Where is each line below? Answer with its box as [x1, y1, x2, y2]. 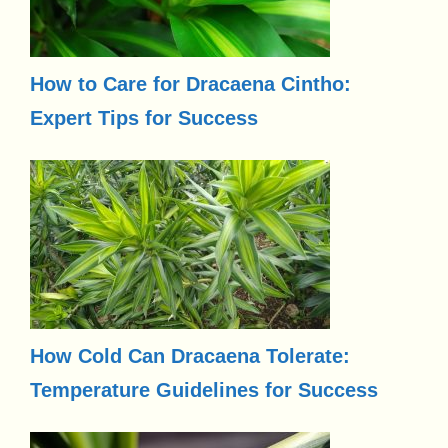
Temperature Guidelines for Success [30, 378, 378, 401]
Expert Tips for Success [30, 106, 258, 129]
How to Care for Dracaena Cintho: [30, 72, 351, 95]
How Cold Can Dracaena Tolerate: [30, 344, 350, 367]
